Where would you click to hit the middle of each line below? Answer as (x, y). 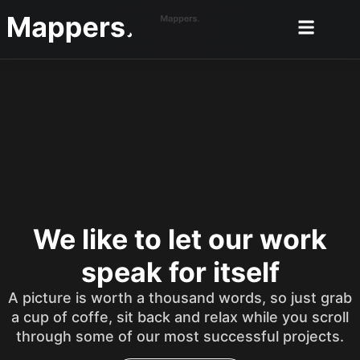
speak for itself (180, 272)
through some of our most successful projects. (180, 337)
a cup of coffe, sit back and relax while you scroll (180, 317)
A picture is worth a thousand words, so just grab (180, 298)
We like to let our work (180, 239)
